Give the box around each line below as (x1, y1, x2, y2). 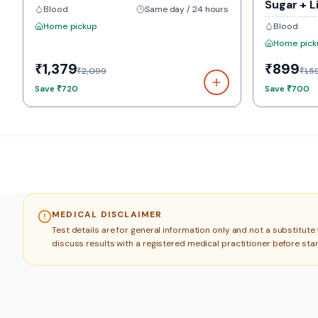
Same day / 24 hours (145, 4, 229, 15)
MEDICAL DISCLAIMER (52, 209, 163, 220)
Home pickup (43, 21, 97, 32)
